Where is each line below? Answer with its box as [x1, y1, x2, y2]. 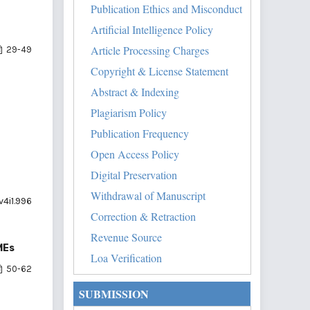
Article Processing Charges [91, 42, 209, 57]
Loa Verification [91, 250, 162, 265]
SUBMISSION [79, 285, 149, 302]
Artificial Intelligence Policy [91, 21, 213, 37]
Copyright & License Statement [91, 63, 228, 78]
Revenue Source [91, 229, 162, 244]
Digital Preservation [91, 167, 177, 182]
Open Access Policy [91, 146, 179, 161]
